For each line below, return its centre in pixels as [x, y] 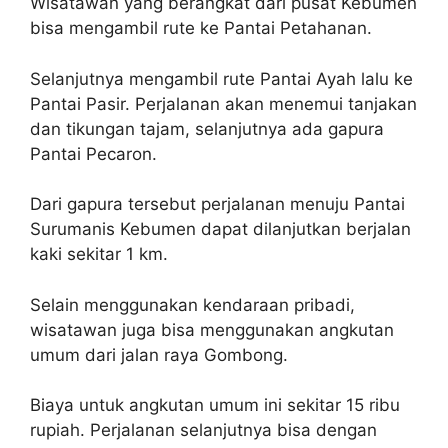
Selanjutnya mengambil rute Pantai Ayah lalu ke [221, 78]
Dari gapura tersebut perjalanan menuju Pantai [217, 204]
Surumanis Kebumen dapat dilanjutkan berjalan [220, 229]
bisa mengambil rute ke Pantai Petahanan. [201, 28]
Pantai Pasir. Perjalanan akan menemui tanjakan [223, 103]
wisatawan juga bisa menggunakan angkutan [212, 329]
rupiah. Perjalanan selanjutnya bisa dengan [203, 430]
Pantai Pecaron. [93, 153]
